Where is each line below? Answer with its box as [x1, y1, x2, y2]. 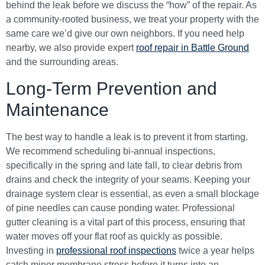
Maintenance [6, 99, 109, 119]
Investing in [6, 245, 56, 256]
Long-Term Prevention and [6, 78, 217, 98]
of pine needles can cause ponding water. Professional [6, 202, 235, 213]
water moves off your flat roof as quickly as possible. [6, 231, 222, 241]
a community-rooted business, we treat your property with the [6, 14, 259, 25]
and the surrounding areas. [6, 57, 118, 67]
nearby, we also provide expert [6, 43, 136, 53]
